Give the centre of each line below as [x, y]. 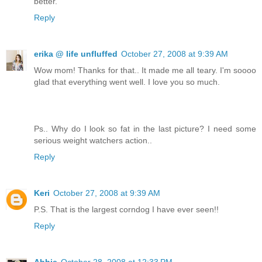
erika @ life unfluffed [76, 54]
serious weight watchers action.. [93, 141]
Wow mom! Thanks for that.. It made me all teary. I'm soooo [145, 70]
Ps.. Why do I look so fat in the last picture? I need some [145, 129]
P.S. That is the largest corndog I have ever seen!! [126, 210]
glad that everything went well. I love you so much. [127, 82]
